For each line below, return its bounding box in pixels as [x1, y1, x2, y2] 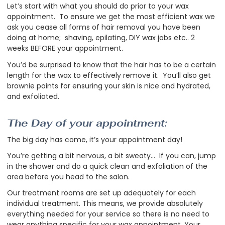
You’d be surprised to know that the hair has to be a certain [7, 59, 216, 70]
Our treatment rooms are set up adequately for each [7, 188, 196, 198]
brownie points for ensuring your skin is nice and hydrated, [7, 80, 210, 91]
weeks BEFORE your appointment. [7, 43, 123, 54]
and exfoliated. [7, 91, 59, 101]
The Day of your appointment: [7, 116, 167, 130]
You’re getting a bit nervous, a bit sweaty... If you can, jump [7, 151, 216, 161]
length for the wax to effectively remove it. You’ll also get [7, 70, 211, 80]
